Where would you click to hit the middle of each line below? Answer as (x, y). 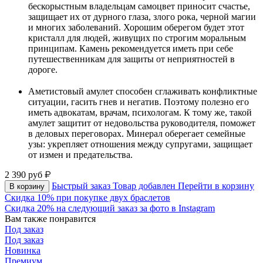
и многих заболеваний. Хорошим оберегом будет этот (136, 27)
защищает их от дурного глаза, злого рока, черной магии (142, 16)
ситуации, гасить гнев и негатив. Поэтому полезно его (139, 102)
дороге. (43, 69)
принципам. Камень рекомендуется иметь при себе (131, 48)
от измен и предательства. (80, 154)
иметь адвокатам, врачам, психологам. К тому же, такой (140, 112)
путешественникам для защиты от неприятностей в (131, 59)
